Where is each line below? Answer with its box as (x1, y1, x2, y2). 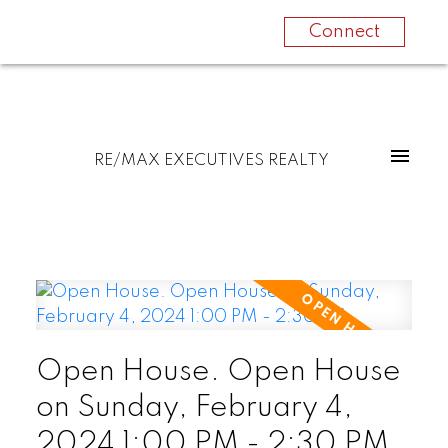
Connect (308, 23, 380, 41)
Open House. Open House (35, 356, 401, 387)
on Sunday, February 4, (35, 392, 353, 423)
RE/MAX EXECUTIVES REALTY (94, 152, 330, 170)
